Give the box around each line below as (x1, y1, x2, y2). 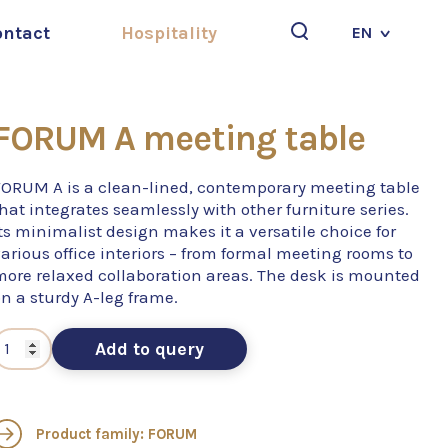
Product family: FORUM (32, 424, 197, 443)
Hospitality (121, 22, 217, 44)
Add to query (95, 338, 204, 360)
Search (13, 55, 61, 74)
